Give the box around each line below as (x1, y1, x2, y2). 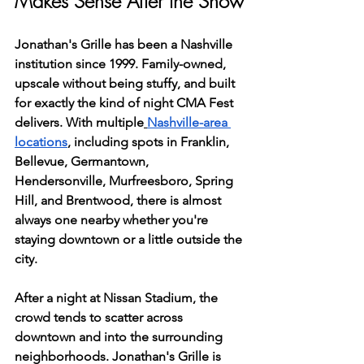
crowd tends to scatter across (15, 310, 186, 325)
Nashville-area (147, 115, 231, 130)
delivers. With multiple (15, 115, 144, 130)
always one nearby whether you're (15, 212, 211, 227)
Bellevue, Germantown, (15, 154, 152, 169)
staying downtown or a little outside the (15, 232, 245, 247)
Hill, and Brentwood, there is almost (15, 193, 224, 208)
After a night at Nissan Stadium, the (15, 290, 221, 305)
